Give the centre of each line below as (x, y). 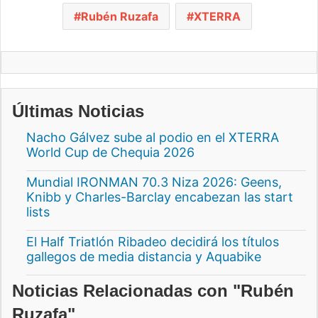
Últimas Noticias (78, 111)
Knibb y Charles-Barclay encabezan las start (160, 197)
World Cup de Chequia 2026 (110, 153)
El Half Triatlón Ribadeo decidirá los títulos (153, 242)
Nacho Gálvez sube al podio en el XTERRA (153, 138)
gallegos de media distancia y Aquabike (144, 257)
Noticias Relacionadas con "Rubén (153, 291)
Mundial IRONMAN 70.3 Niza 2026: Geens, (154, 182)
